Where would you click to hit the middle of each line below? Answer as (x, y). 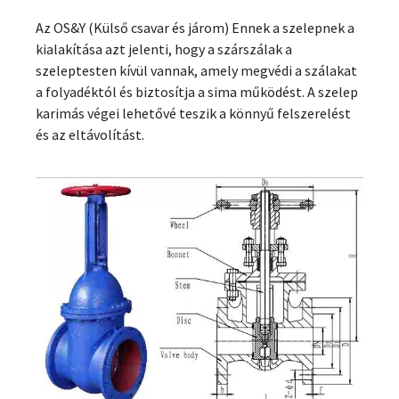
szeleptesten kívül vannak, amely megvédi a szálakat (196, 70)
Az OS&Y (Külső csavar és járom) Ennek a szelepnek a (195, 28)
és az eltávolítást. (90, 134)
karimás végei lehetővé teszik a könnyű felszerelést (193, 113)
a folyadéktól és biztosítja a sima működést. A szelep (197, 92)
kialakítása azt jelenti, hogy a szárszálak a (164, 49)
